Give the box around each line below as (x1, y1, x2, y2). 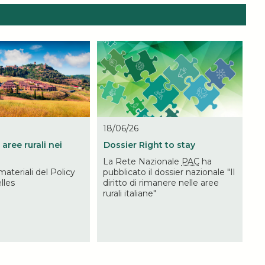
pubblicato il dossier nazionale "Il (102, 166, 235, 177)
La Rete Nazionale (102, 156, 182, 167)
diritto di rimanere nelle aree (102, 177, 219, 188)
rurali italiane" (102, 188, 156, 199)
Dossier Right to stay (103, 139, 195, 150)
